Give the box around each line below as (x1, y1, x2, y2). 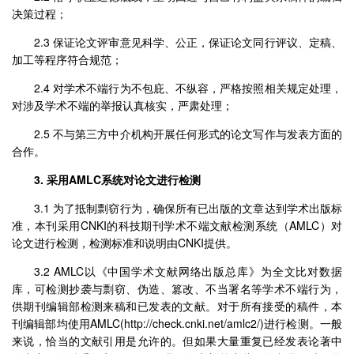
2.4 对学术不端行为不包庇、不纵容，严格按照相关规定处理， (34, 80, 342, 96)
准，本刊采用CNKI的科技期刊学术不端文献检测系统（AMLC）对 (12, 217, 342, 233)
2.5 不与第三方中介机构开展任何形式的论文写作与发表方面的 (34, 126, 342, 141)
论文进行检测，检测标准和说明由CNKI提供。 (12, 235, 237, 250)
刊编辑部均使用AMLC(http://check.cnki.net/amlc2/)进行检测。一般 (12, 315, 342, 331)
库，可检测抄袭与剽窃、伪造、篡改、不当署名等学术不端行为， (12, 281, 342, 296)
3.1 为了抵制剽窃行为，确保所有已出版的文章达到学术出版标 (34, 200, 342, 216)
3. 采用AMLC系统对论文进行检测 (34, 171, 201, 187)
